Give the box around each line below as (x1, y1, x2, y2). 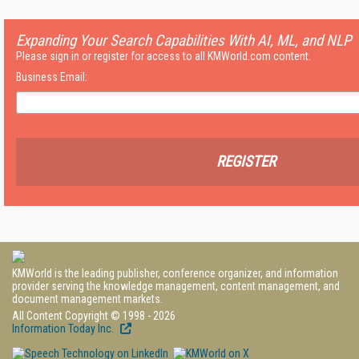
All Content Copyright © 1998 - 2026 (12, 309, 175, 322)
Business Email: (16, 71, 87, 83)
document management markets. (12, 292, 163, 305)
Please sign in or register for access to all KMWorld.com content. (16, 50, 311, 63)
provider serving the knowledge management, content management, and (12, 280, 340, 292)
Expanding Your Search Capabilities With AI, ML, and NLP (16, 31, 352, 50)
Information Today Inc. (12, 322, 116, 335)
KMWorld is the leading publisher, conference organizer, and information (12, 267, 338, 280)
